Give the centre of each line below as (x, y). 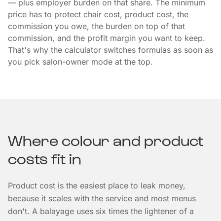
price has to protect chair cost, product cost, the (98, 14)
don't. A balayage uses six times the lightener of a (101, 211)
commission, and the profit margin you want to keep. (107, 38)
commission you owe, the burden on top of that (96, 26)
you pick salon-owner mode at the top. (80, 62)
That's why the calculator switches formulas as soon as (110, 50)
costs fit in (45, 158)
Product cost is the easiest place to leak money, (97, 185)
